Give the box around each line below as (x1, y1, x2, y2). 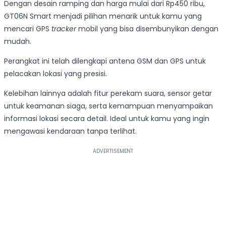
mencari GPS (4, 23, 51, 34)
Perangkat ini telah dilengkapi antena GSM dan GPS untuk (4, 55, 206, 66)
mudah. (4, 36, 31, 46)
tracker (51, 23, 76, 34)
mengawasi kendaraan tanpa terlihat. (4, 126, 137, 136)
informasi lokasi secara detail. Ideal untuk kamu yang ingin (4, 113, 209, 124)
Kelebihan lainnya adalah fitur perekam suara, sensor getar (4, 88, 212, 98)
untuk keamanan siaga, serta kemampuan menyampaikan (4, 100, 213, 111)
